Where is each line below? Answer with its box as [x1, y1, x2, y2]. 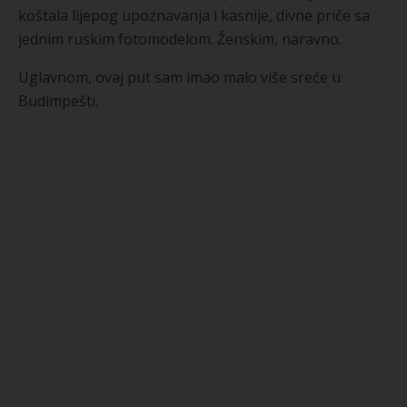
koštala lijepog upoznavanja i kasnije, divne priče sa [18, 5, 370, 26]
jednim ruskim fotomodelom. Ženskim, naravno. [18, 29, 342, 50]
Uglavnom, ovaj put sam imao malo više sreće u [18, 67, 341, 88]
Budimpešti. [18, 91, 98, 112]
